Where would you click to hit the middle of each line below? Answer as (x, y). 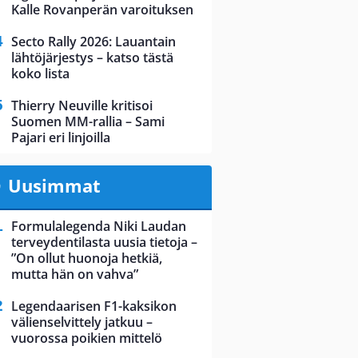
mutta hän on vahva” (75, 274)
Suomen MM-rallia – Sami (88, 122)
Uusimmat (54, 186)
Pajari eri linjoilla (61, 138)
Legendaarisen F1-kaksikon (94, 306)
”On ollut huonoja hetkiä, (87, 259)
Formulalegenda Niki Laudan (99, 227)
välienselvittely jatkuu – (82, 322)
